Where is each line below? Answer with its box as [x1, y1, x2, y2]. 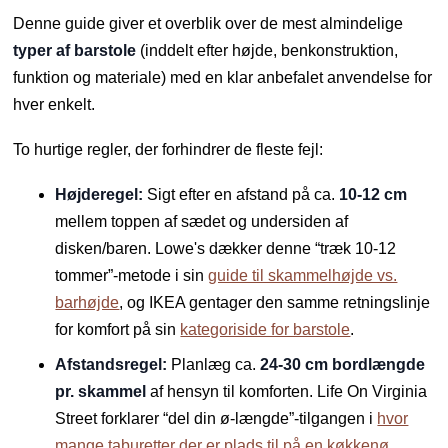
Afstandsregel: [55, 356, 168, 374]
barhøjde [55, 294, 120, 312]
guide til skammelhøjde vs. [208, 267, 398, 285]
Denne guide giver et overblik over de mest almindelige [13, 15, 404, 33]
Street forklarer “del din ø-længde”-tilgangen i [55, 410, 378, 428]
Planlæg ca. [167, 356, 261, 374]
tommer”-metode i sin [55, 267, 209, 285]
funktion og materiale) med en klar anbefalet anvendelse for [13, 69, 433, 87]
